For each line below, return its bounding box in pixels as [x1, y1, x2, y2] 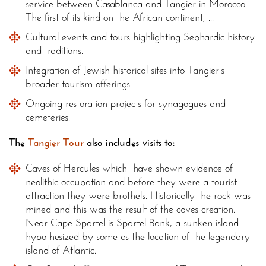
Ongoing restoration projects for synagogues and [26, 97, 226, 110]
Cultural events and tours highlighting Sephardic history [26, 30, 255, 44]
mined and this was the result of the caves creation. [26, 202, 235, 216]
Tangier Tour [28, 136, 84, 150]
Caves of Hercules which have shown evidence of [26, 161, 233, 175]
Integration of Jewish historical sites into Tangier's [26, 64, 224, 77]
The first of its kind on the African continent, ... [26, 11, 214, 24]
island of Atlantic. [26, 243, 96, 257]
